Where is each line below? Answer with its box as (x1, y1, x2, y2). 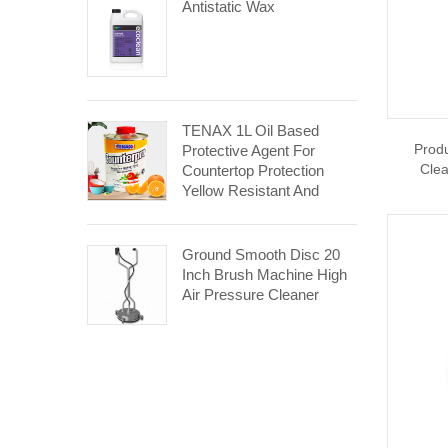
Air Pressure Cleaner (182, 286, 319, 303)
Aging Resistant (182, 202, 285, 219)
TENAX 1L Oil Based (182, 122, 319, 139)
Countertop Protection (182, 162, 324, 179)
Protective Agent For (182, 142, 315, 159)
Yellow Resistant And (182, 182, 319, 199)
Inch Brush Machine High (182, 266, 347, 283)
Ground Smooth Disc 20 (182, 246, 340, 263)
